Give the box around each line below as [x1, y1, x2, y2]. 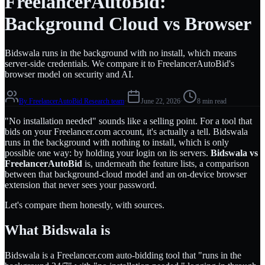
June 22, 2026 [141, 96, 180, 105]
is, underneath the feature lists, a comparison [82, 158, 249, 169]
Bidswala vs [211, 147, 258, 158]
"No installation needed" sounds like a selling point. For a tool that [5, 115, 252, 126]
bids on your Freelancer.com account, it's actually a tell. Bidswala [5, 126, 248, 137]
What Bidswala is [5, 222, 110, 238]
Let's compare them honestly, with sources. [5, 199, 164, 210]
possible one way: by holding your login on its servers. [5, 147, 211, 158]
